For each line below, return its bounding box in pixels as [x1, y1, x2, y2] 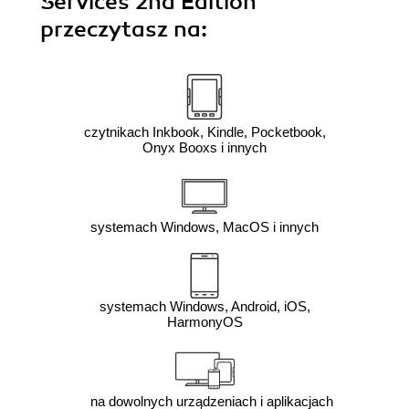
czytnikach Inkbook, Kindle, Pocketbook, [83, 123, 326, 140]
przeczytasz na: [40, 15, 207, 43]
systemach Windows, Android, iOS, [99, 298, 310, 314]
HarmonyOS [166, 313, 243, 330]
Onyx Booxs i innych [142, 139, 267, 155]
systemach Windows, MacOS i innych [90, 218, 319, 235]
